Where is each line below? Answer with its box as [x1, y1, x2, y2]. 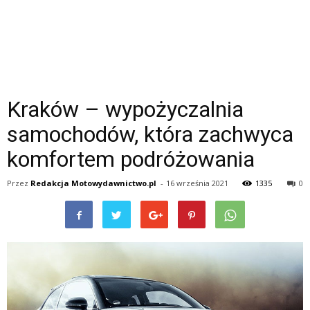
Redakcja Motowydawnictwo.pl [30, 178, 156, 188]
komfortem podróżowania [7, 146, 255, 172]
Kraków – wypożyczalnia [7, 96, 244, 122]
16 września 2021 [166, 178, 228, 188]
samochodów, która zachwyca [7, 121, 293, 147]
